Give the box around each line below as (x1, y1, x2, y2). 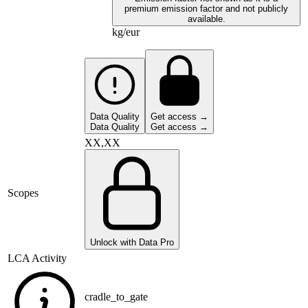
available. (187, 14, 225, 25)
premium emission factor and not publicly (124, 3, 288, 14)
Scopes (8, 187, 38, 199)
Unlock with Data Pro (90, 237, 174, 248)
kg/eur (112, 26, 140, 38)
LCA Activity (8, 252, 67, 265)
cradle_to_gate (85, 291, 148, 303)
